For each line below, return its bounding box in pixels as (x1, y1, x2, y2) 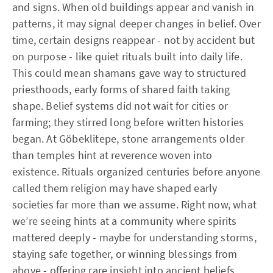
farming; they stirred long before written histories (12, 115, 244, 129)
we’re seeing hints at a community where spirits (12, 213, 237, 228)
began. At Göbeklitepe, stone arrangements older (12, 131, 245, 146)
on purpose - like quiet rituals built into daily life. (12, 49, 243, 63)
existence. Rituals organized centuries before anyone (12, 164, 261, 179)
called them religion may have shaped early (12, 180, 218, 195)
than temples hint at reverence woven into (12, 147, 213, 162)
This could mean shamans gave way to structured (12, 65, 247, 80)
